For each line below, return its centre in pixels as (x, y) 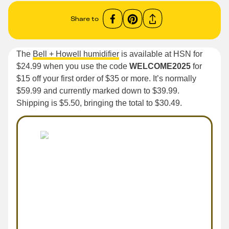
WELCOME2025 (160, 66)
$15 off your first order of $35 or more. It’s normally (106, 78)
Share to (85, 18)
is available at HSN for (161, 54)
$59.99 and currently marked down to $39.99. (98, 91)
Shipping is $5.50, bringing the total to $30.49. (99, 103)
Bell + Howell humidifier (76, 54)
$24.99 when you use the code (73, 66)
